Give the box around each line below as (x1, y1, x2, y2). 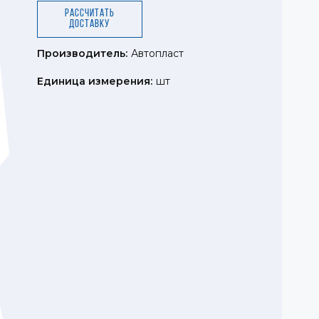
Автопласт (131, 47, 184, 60)
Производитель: (37, 47, 127, 60)
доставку (69, 19, 110, 30)
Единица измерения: (37, 75, 152, 88)
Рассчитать (64, 9, 115, 19)
